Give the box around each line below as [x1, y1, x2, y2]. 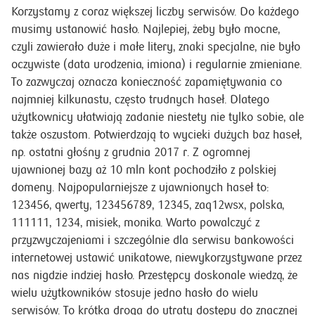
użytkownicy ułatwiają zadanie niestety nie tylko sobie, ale [11, 110, 304, 124]
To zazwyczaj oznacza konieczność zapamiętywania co [11, 75, 282, 89]
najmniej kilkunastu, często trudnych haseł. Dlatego [11, 92, 269, 107]
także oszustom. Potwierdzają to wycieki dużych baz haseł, [11, 127, 302, 142]
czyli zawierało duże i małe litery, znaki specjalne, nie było [11, 39, 300, 54]
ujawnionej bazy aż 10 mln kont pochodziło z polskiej [11, 162, 276, 177]
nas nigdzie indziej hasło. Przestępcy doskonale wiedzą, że [11, 268, 297, 283]
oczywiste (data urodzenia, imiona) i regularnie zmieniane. [11, 57, 302, 72]
